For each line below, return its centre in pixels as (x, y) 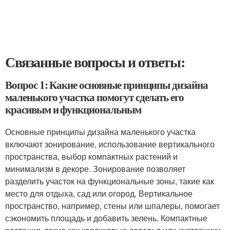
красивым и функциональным (73, 109)
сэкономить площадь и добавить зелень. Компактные (106, 218)
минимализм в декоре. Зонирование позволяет (95, 169)
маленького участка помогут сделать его (95, 97)
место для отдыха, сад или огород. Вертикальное (99, 193)
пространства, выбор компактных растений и (91, 156)
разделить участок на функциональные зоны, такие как (110, 181)
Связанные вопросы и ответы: (95, 62)
